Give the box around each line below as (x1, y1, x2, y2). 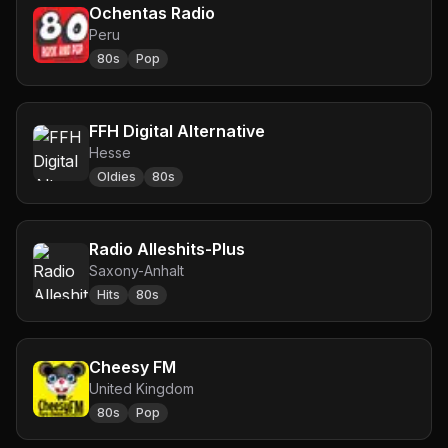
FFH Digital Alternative (89, 121, 265, 141)
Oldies (97, 169, 136, 184)
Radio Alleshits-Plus (89, 239, 245, 259)
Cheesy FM (89, 357, 176, 377)
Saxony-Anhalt (89, 262, 184, 279)
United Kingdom (89, 380, 194, 397)
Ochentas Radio (89, 3, 215, 23)
